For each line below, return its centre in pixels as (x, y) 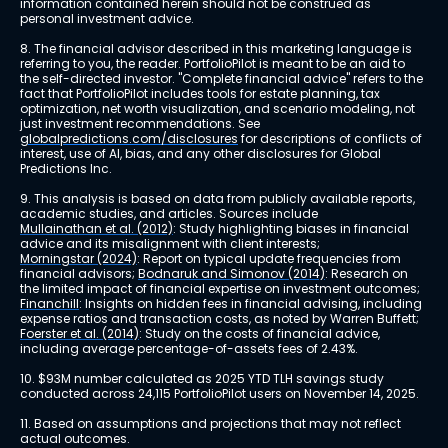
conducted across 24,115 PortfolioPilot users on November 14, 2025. (219, 394)
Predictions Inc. (66, 169)
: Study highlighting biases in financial (292, 229)
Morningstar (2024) (78, 259)
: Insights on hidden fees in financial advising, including (252, 304)
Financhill (49, 304)
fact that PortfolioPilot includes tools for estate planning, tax (201, 94)
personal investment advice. (107, 19)
